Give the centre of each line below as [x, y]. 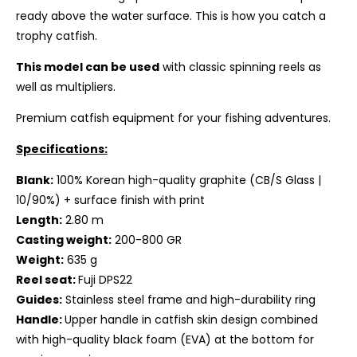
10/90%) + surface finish [84, 200]
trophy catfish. [57, 36]
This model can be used [88, 67]
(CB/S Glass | [285, 180]
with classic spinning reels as [240, 67]
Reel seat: [47, 280]
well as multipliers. [66, 87]
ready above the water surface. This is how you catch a [171, 16]
